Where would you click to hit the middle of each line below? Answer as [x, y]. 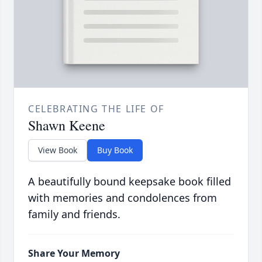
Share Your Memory [74, 254]
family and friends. [74, 214]
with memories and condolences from [123, 198]
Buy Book [115, 150]
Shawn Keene [67, 125]
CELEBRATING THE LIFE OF [96, 109]
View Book [58, 150]
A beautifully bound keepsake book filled [130, 182]
